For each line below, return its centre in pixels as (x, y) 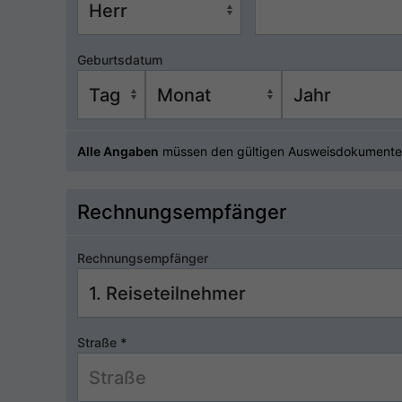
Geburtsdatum (120, 60)
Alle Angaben (118, 151)
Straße (99, 342)
